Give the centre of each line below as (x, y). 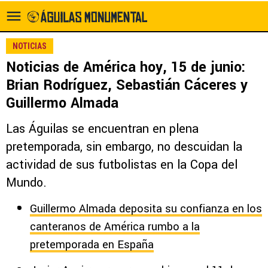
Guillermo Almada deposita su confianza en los (146, 209)
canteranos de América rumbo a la (115, 227)
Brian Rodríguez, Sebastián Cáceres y (127, 85)
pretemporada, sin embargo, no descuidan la (124, 147)
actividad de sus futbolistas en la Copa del (122, 165)
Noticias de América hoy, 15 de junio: (126, 67)
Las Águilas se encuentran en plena (102, 129)
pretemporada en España (92, 245)
